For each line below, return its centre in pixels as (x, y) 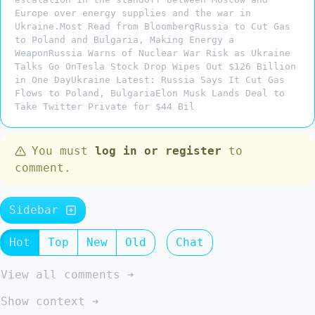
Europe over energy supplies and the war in (133, 13)
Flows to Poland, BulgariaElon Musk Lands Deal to (150, 93)
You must (63, 151)
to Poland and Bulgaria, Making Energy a (124, 40)
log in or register (158, 151)
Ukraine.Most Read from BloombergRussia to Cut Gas (153, 26)
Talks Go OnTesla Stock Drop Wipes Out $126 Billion (155, 66)
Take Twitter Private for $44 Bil (105, 107)
